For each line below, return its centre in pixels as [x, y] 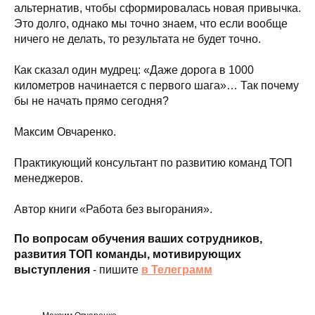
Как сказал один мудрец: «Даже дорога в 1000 [134, 70]
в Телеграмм [177, 270]
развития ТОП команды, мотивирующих [128, 254]
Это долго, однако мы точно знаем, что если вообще [151, 24]
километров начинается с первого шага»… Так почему [156, 85]
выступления [53, 270]
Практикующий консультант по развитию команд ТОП [153, 163]
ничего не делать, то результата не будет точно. [137, 39]
